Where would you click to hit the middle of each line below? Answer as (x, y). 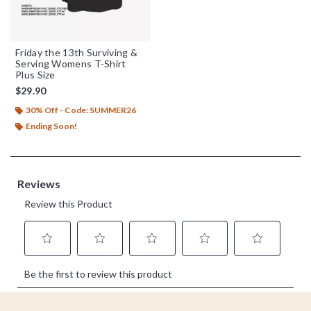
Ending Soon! (51, 126)
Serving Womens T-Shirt (71, 63)
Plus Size (35, 74)
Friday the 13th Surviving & (77, 52)
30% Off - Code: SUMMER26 (81, 110)
